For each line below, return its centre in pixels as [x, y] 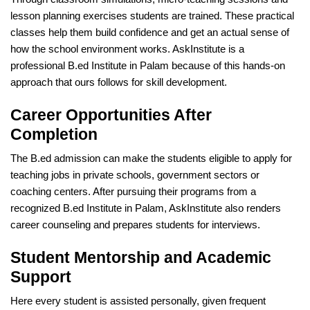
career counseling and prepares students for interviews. [135, 225]
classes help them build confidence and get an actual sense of [150, 32]
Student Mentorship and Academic [141, 257]
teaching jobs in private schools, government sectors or [135, 175]
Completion [54, 134]
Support [41, 276]
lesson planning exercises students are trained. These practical [152, 16]
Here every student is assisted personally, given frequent [138, 301]
